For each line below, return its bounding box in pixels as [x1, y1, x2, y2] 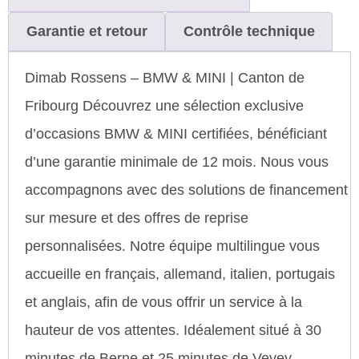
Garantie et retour [26, 23, 147, 40]
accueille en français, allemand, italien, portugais [25, 265, 335, 282]
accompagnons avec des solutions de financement [25, 181, 348, 198]
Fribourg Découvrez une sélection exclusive [25, 97, 304, 114]
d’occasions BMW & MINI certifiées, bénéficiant [25, 125, 327, 142]
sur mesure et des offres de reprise [25, 209, 248, 226]
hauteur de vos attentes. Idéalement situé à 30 [25, 321, 321, 338]
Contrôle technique [183, 23, 315, 40]
